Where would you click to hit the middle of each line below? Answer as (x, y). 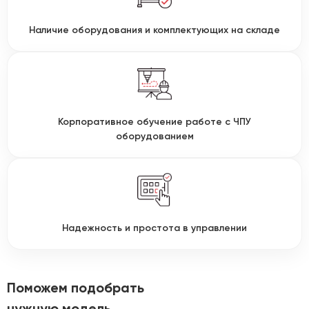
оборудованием (154, 136)
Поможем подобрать (76, 288)
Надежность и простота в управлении (154, 228)
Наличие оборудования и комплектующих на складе (154, 30)
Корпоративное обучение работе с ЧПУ (154, 122)
